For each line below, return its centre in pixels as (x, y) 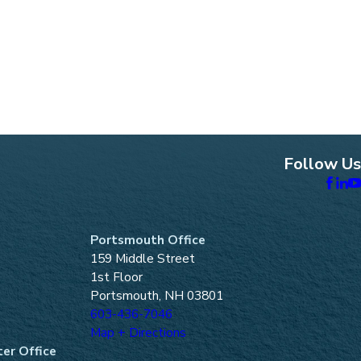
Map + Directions (138, 333)
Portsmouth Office (148, 240)
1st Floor (116, 277)
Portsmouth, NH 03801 (157, 296)
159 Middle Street (143, 259)
